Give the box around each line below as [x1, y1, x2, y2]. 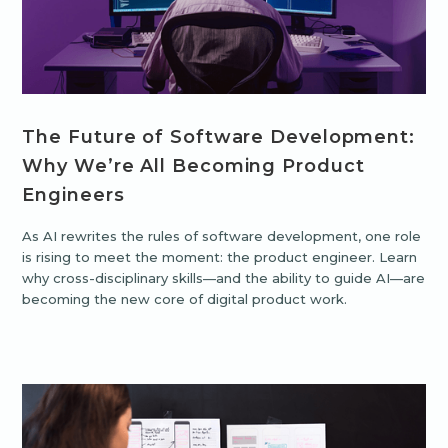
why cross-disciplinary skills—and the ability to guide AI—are [22, 270, 426, 287]
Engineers [22, 184, 125, 207]
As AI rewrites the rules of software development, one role [22, 228, 422, 245]
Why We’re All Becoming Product [22, 155, 365, 178]
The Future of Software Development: [22, 126, 415, 149]
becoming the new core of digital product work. [22, 291, 348, 308]
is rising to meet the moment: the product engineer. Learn [22, 249, 418, 266]
